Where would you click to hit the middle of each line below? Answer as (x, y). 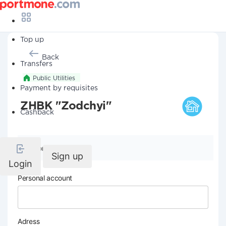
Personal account (45, 178)
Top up (32, 40)
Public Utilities (54, 78)
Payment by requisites (59, 88)
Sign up (67, 156)
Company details (61, 148)
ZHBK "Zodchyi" (66, 106)
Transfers (36, 64)
